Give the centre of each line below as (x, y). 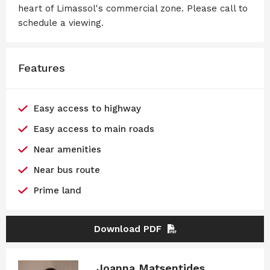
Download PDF (127, 229)
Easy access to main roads (94, 129)
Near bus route (67, 170)
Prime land (57, 190)
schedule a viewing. (61, 23)
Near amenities (67, 149)
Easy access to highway (87, 108)
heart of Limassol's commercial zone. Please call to (133, 8)
